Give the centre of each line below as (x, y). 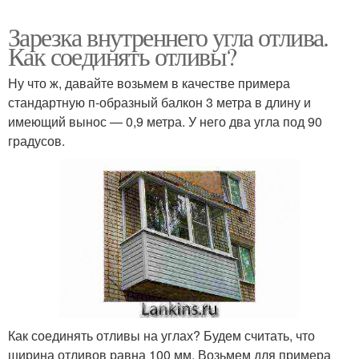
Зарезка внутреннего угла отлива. (168, 36)
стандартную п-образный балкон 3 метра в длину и (159, 102)
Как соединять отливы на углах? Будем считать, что (161, 336)
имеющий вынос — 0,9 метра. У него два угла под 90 (165, 121)
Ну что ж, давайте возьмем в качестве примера (149, 83)
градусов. (36, 140)
